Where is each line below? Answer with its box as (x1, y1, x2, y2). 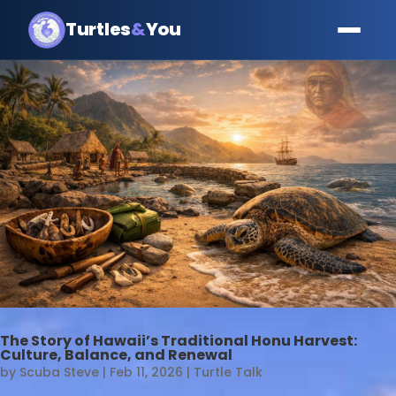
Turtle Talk (194, 363, 263, 381)
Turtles (65, 17, 131, 42)
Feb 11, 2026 (110, 363, 183, 381)
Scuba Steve (19, 363, 99, 381)
